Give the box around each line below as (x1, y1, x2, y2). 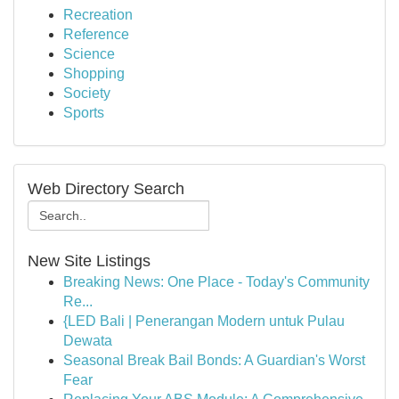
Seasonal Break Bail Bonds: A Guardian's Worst (63, 353, 365, 368)
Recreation (63, 7, 133, 22)
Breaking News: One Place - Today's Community (63, 274, 370, 289)
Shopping (63, 66, 125, 81)
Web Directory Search (28, 180, 184, 198)
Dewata (63, 333, 112, 348)
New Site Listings (28, 252, 151, 270)
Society (63, 85, 110, 101)
